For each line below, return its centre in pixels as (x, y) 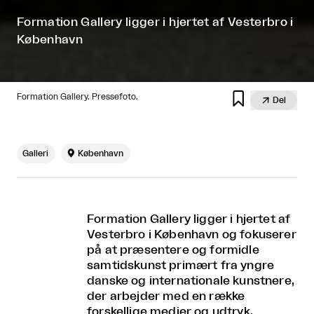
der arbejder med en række (166, 296)
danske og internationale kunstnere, (191, 280)
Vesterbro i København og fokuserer (192, 234)
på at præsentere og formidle (173, 250)
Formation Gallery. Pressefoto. (77, 96)
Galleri (35, 153)
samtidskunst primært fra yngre (181, 265)
